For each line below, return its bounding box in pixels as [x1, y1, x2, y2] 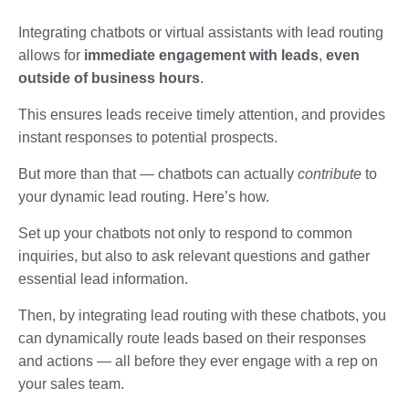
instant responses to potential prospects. [18, 129, 278, 145]
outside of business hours [18, 69, 200, 86]
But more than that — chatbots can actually [18, 165, 298, 182]
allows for [18, 47, 84, 63]
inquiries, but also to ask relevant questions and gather [18, 247, 370, 264]
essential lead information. [18, 270, 188, 287]
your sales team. [18, 375, 124, 392]
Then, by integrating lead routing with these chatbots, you [18, 307, 386, 323]
